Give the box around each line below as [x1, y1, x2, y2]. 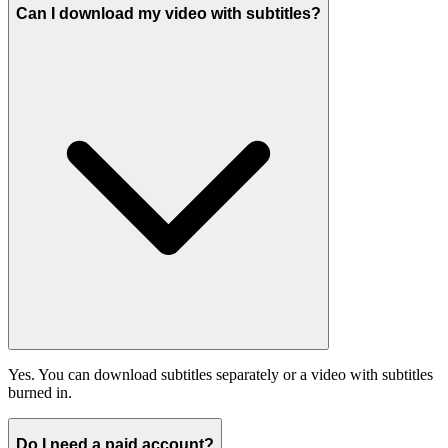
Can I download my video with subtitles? [16, 5, 321, 23]
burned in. [8, 383, 72, 401]
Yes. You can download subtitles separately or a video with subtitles [8, 365, 433, 383]
